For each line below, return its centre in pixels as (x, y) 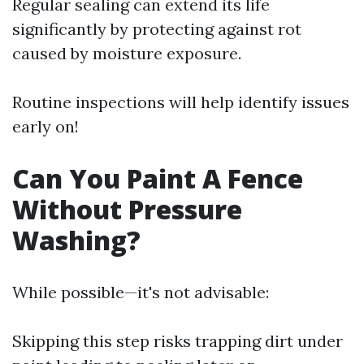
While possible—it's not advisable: (141, 292)
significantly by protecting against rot (157, 29)
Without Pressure (127, 209)
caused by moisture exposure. (127, 53)
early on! (45, 126)
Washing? (76, 240)
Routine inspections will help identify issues (181, 102)
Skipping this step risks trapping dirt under (178, 341)
